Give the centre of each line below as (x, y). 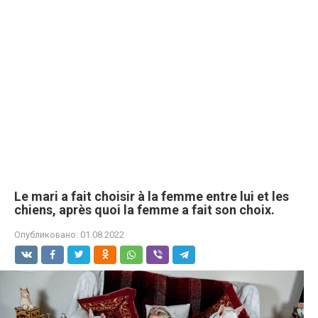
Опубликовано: (46, 235)
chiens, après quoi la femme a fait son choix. (144, 210)
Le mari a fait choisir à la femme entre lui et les (152, 196)
